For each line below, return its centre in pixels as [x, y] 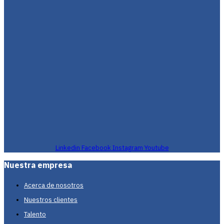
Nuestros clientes [51, 200]
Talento [35, 214]
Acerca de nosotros [54, 185]
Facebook [96, 148]
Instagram [127, 148]
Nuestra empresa [38, 165]
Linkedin [67, 148]
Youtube [156, 148]
